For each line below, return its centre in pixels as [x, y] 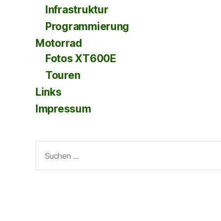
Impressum [63, 109]
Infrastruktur [77, 10]
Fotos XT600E [81, 59]
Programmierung [88, 27]
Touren [63, 75]
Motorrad [59, 43]
